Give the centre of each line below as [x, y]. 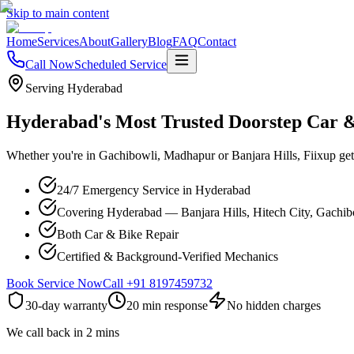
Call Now [50, 64]
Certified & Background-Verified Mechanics [168, 256]
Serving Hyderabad [74, 88]
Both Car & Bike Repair [118, 234]
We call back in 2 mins [63, 332]
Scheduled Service [121, 64]
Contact [217, 41]
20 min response [167, 305]
